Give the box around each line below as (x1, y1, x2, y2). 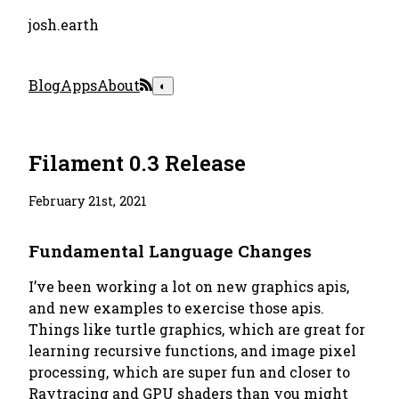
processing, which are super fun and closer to (28, 362, 350, 381)
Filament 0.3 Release (28, 149, 246, 177)
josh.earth (28, 15, 99, 34)
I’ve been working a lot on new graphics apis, (28, 277, 349, 296)
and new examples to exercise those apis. (28, 298, 324, 317)
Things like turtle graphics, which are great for (28, 320, 365, 338)
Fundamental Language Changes (28, 240, 312, 262)
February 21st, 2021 (28, 192, 147, 209)
